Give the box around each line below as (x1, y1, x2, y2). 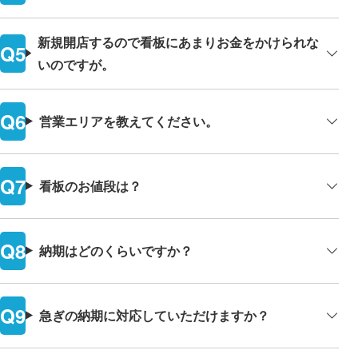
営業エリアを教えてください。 (38, 111, 218, 130)
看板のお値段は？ (38, 176, 141, 195)
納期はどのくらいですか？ (38, 241, 193, 260)
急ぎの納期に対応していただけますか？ (38, 305, 269, 324)
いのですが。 (37, 54, 114, 74)
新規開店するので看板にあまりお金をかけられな (37, 32, 319, 51)
